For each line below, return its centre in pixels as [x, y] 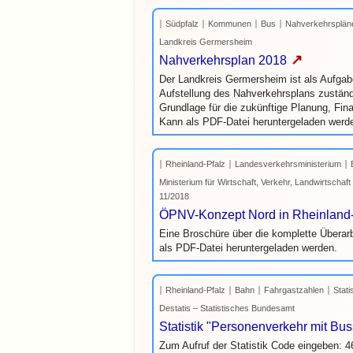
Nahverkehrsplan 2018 [223, 60]
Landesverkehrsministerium [288, 164]
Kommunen [230, 24]
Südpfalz [182, 24]
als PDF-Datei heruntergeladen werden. [248, 248]
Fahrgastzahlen [294, 290]
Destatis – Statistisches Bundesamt [227, 308]
